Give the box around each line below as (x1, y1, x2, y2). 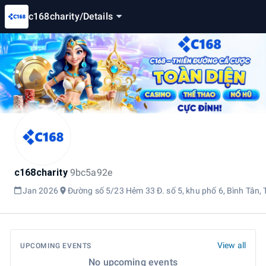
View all (217, 240, 246, 250)
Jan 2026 (22, 186, 58, 195)
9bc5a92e (69, 167, 113, 178)
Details (83, 11, 113, 22)
